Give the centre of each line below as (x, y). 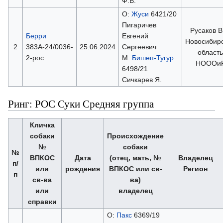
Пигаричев (139, 25)
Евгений (135, 36)
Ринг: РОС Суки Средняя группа (81, 103)
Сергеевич (139, 47)
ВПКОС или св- (135, 168)
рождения (83, 168)
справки (42, 201)
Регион (195, 168)
